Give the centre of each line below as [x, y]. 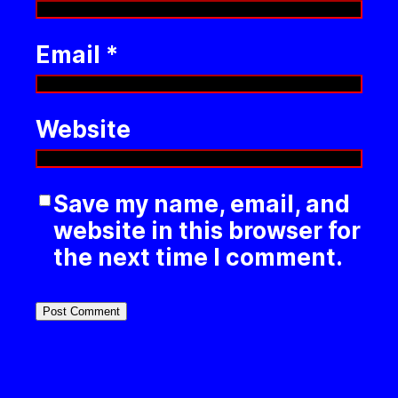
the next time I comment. [198, 257]
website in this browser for [207, 230]
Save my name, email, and [202, 203]
